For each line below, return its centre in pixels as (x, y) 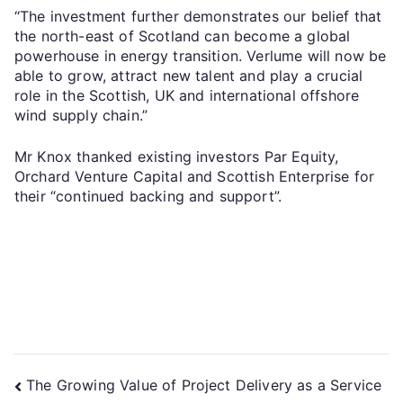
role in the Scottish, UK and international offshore (187, 95)
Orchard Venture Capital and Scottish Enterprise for (195, 176)
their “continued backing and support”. (148, 196)
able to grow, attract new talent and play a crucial (189, 75)
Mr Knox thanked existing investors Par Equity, (177, 156)
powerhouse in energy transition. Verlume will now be (201, 55)
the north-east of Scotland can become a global (183, 36)
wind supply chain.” (81, 115)
